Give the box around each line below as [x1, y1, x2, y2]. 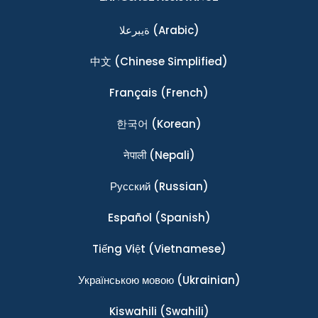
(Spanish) [151, 210, 211, 226]
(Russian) [150, 179, 209, 194]
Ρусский [109, 179, 150, 194]
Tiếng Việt [92, 241, 146, 257]
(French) [158, 85, 209, 101]
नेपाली [123, 148, 146, 163]
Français [109, 85, 158, 101]
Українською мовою [77, 273, 174, 288]
